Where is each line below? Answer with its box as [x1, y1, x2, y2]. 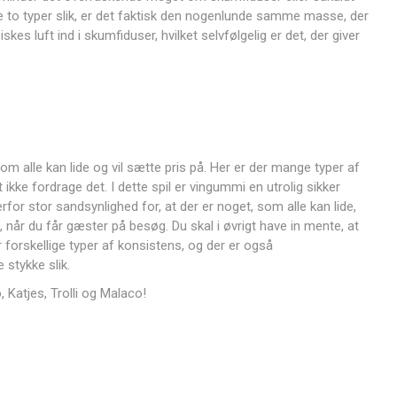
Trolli [50, 285, 78, 301]
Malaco [99, 285, 143, 301]
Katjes [7, 285, 44, 301]
